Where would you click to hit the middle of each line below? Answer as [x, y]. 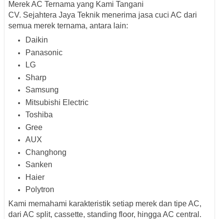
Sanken [39, 165]
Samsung [42, 90]
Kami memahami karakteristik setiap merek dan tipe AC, [105, 204]
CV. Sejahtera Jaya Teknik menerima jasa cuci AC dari [103, 15]
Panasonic [44, 52]
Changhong [46, 152]
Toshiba [39, 115]
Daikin [37, 40]
